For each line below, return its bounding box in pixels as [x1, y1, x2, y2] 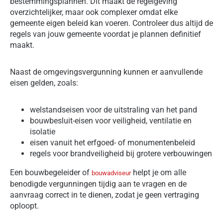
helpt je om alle [131, 167, 186, 177]
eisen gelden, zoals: [10, 78, 78, 88]
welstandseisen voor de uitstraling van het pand [30, 105, 197, 114]
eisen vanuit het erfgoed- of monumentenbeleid [30, 137, 195, 147]
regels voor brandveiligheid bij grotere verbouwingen [30, 148, 212, 158]
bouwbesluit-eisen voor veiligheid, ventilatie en [30, 115, 192, 125]
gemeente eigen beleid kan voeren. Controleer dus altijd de [10, 18, 213, 28]
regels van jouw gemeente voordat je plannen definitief [10, 29, 201, 39]
